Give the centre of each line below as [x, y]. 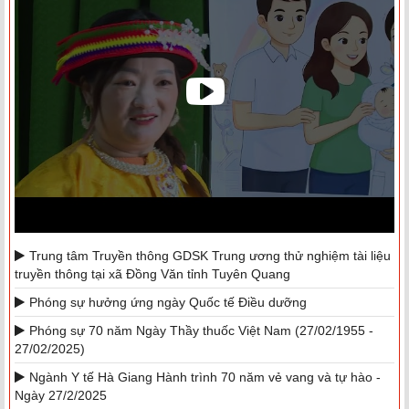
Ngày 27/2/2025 [61, 396]
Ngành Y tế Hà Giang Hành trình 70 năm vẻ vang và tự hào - [205, 378]
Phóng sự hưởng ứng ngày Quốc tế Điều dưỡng [168, 303]
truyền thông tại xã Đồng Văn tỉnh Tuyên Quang [152, 274]
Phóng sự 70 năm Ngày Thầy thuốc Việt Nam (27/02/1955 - [201, 331]
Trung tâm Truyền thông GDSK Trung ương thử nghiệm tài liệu [210, 256]
